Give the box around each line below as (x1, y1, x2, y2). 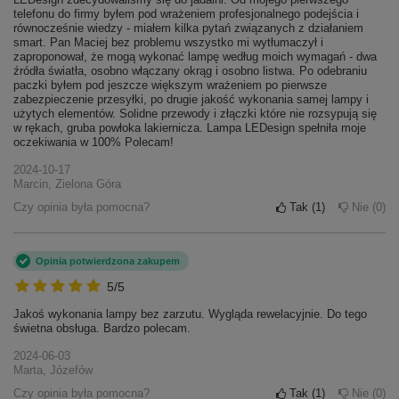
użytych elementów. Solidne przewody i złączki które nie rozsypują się (13, 107, 377, 121)
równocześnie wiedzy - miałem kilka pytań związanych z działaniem (13, 21, 363, 36)
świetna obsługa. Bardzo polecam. (13, 322, 191, 336)
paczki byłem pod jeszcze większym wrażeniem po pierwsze (13, 78, 327, 93)
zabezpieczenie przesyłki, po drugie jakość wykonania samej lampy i (13, 93, 369, 107)
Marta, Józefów (13, 363, 93, 378)
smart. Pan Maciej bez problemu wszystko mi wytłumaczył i (13, 36, 323, 50)
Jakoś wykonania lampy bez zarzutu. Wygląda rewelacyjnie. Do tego (13, 307, 367, 322)
